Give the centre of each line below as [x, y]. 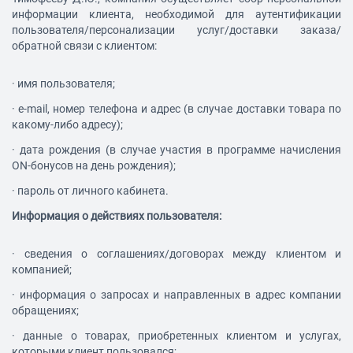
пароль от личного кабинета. [93, 191]
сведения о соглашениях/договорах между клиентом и [182, 254]
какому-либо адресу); [67, 125]
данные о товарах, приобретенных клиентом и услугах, [182, 336]
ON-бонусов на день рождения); [94, 166]
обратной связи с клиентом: [84, 46]
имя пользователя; [66, 84]
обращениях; [45, 311]
